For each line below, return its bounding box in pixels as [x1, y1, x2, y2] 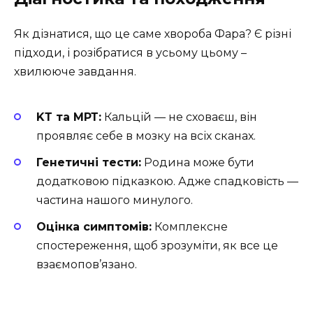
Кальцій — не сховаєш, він [101, 110, 257, 124]
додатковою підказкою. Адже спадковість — [36, 175, 298, 189]
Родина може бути [141, 156, 254, 170]
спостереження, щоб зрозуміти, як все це [36, 239, 278, 253]
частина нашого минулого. [36, 194, 193, 208]
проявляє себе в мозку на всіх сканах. [36, 129, 256, 143]
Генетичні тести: [36, 156, 141, 170]
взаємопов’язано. [36, 258, 137, 272]
